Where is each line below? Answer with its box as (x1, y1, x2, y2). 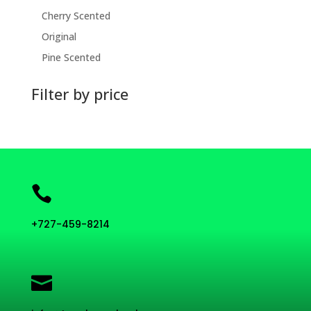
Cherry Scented (41, 8, 110, 22)
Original (41, 29, 76, 43)
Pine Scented (41, 50, 101, 64)
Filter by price (31, 83, 128, 104)
